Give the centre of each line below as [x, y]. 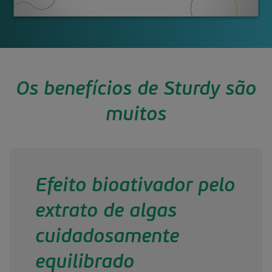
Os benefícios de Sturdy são [136, 90]
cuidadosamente [107, 237]
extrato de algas [106, 212]
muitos [136, 116]
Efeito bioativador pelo [135, 186]
